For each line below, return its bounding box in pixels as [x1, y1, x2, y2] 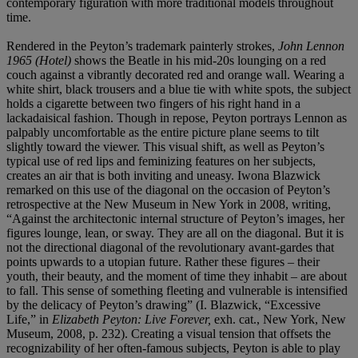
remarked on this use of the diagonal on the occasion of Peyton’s [6, 182, 330, 197]
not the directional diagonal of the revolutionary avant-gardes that [6, 240, 334, 254]
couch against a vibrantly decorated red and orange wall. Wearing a [6, 67, 344, 82]
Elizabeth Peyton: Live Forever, [52, 312, 214, 326]
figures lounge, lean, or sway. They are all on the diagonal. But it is [6, 225, 344, 240]
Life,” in [6, 312, 52, 326]
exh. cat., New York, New [214, 312, 346, 326]
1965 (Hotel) [6, 53, 71, 67]
